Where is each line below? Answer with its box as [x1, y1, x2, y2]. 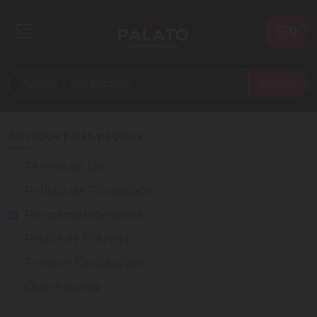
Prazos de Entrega [25, 232, 129, 246]
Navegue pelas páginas [8, 129, 143, 143]
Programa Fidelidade [25, 208, 143, 222]
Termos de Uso [25, 160, 109, 174]
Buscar [260, 76, 297, 91]
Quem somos [25, 280, 100, 294]
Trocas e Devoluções [25, 256, 143, 270]
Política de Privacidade [25, 184, 154, 198]
